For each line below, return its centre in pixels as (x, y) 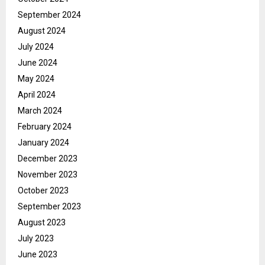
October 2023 (43, 191)
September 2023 (49, 207)
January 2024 (43, 143)
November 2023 (48, 175)
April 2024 (37, 95)
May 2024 (36, 79)
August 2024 (42, 31)
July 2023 (36, 239)
